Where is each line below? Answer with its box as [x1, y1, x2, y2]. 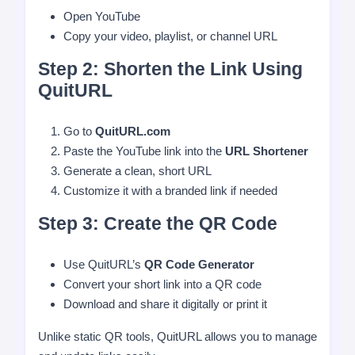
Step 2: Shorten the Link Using [38, 59, 303, 79]
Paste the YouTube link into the [63, 144, 225, 158]
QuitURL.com [95, 124, 170, 138]
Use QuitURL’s [63, 258, 144, 271]
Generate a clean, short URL [63, 164, 212, 177]
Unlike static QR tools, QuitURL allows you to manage [38, 330, 317, 343]
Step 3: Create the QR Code [38, 214, 277, 234]
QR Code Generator [144, 258, 254, 271]
